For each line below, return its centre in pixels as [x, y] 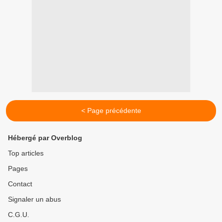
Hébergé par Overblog [45, 138]
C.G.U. [19, 215]
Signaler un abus [34, 199]
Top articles [26, 153]
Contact [20, 184]
